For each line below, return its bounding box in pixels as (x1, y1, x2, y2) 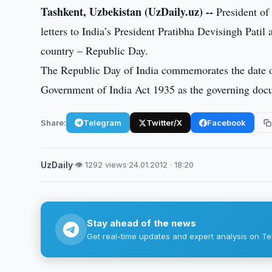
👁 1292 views (75, 160, 127, 169)
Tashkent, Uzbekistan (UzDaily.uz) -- (41, 4, 214, 19)
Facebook (207, 117, 246, 127)
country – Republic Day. (41, 43, 149, 58)
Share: (41, 117, 67, 127)
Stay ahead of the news (87, 217, 197, 229)
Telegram (83, 117, 122, 127)
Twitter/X (146, 117, 183, 127)
